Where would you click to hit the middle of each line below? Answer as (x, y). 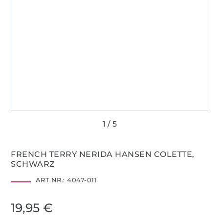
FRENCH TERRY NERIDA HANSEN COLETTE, (103, 154)
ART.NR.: (50, 180)
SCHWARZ (33, 164)
